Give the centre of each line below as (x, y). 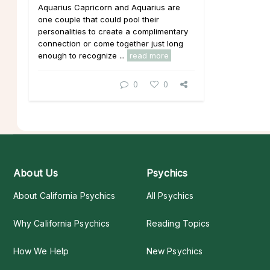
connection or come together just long (111, 43)
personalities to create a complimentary (113, 31)
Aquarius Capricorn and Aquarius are (109, 7)
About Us (36, 173)
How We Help (41, 251)
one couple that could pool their (99, 19)
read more (149, 55)
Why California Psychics (62, 223)
